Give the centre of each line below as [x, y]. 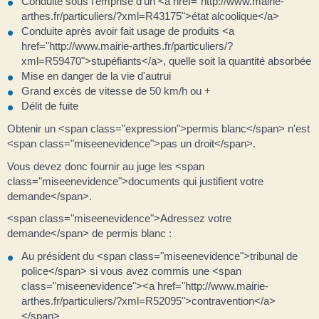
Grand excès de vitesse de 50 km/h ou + [116, 91]
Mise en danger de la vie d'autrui [96, 76]
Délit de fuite [50, 106]
